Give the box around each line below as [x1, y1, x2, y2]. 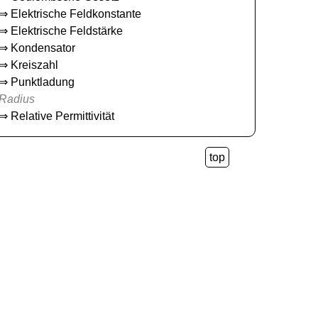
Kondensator [11, 41, 76, 54]
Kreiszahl [11, 58, 59, 71]
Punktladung [11, 75, 75, 88]
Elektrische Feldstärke [11, 24, 124, 37]
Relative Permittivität [11, 109, 115, 122]
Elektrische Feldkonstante [11, 7, 142, 20]
